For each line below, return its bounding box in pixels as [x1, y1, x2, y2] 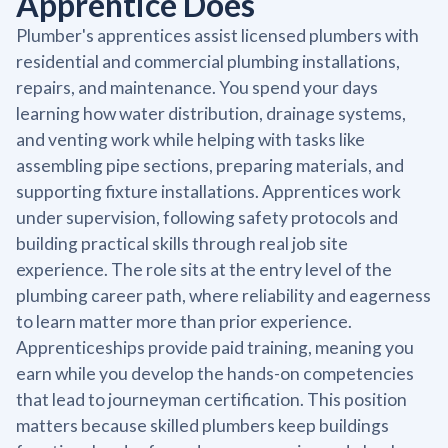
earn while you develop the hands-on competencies [16, 362, 414, 384]
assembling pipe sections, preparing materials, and [16, 154, 404, 176]
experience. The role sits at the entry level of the [16, 258, 392, 280]
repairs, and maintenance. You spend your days [16, 76, 378, 98]
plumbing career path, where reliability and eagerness [16, 284, 431, 306]
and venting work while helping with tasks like [16, 128, 365, 150]
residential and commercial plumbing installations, [16, 50, 400, 72]
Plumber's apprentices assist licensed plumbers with [16, 24, 419, 46]
